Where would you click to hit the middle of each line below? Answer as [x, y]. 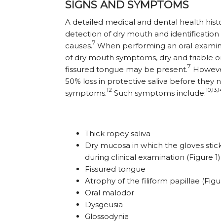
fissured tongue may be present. [126, 70]
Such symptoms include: [159, 93]
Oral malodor [110, 193]
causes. [79, 46]
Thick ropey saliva [118, 134]
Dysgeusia [104, 205]
